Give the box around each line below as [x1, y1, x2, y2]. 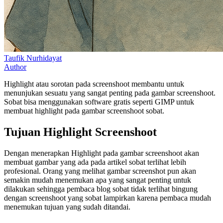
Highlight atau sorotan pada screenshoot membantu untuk [4, 79, 184, 88]
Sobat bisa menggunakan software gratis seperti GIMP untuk [4, 97, 194, 106]
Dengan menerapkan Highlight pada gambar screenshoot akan [4, 148, 199, 157]
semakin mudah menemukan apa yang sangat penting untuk [4, 175, 191, 184]
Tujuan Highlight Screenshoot [4, 125, 157, 138]
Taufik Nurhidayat [4, 53, 62, 62]
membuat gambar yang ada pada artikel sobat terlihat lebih [4, 157, 186, 166]
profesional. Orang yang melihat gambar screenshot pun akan [4, 166, 196, 175]
